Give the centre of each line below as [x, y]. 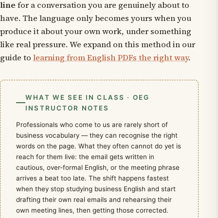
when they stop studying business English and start [96, 189]
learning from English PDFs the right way [111, 57]
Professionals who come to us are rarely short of [92, 124]
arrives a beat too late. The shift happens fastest [92, 178]
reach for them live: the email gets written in [85, 156]
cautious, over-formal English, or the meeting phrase [98, 167]
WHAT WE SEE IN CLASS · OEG [88, 97]
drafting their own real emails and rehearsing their [94, 199]
